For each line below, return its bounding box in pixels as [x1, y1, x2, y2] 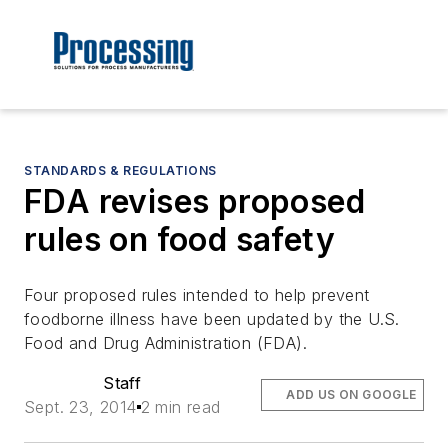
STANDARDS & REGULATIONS [24, 163, 217, 179]
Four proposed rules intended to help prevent [24, 285, 370, 306]
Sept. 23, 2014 [24, 397, 137, 418]
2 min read [140, 397, 221, 418]
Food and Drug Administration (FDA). [24, 333, 307, 354]
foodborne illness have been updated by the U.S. [24, 309, 400, 330]
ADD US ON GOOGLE [286, 387, 417, 403]
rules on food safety [24, 220, 335, 260]
